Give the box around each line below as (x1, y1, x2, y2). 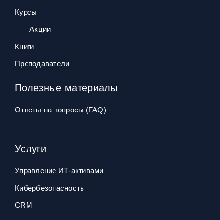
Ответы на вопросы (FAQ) (15, 106, 106, 114)
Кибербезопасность (15, 184, 84, 192)
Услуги (15, 143, 46, 154)
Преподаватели (15, 59, 70, 68)
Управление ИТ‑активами (15, 166, 104, 175)
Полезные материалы (15, 82, 117, 93)
